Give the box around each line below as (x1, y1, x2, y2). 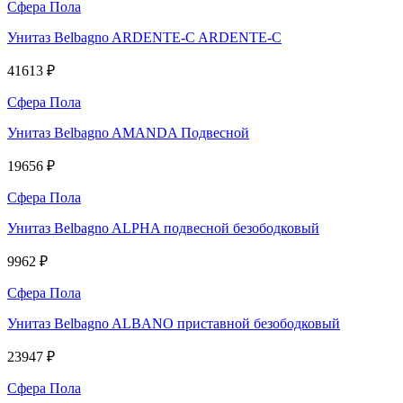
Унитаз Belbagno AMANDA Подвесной (7, 124, 249, 140)
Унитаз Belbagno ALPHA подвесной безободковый (7, 219, 319, 236)
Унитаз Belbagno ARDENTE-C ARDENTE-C (7, 29, 282, 45)
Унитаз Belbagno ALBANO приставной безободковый (7, 315, 340, 331)
